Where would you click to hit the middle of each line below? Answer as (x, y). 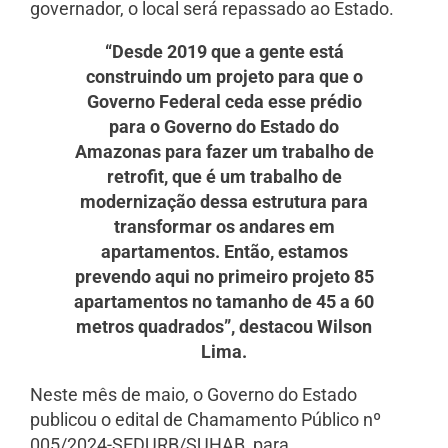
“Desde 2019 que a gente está (224, 52)
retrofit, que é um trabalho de (224, 177)
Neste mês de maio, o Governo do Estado (193, 395)
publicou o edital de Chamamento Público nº (205, 420)
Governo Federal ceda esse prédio (224, 102)
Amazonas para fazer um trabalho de (224, 152)
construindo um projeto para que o (224, 77)
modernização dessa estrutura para (224, 202)
